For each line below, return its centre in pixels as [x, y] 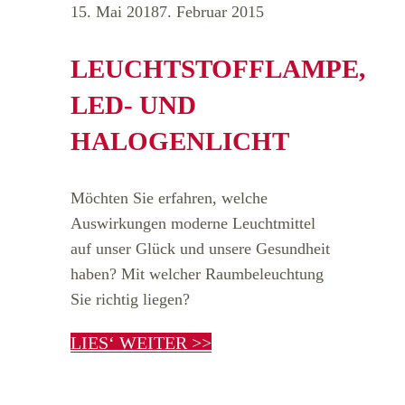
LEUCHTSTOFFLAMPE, [218, 69]
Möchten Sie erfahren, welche [169, 198]
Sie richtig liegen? [130, 300]
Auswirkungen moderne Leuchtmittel [193, 224]
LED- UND [133, 105]
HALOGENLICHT [180, 141]
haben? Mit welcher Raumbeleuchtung [197, 274]
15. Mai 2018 [115, 12]
